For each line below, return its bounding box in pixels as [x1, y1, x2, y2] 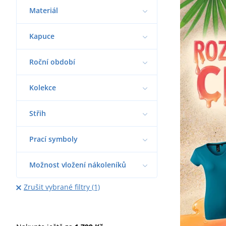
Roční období [29, 56, 75, 67]
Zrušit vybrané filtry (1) [23, 182, 100, 192]
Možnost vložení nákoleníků [29, 159, 126, 169]
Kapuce [29, 31, 54, 41]
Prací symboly [29, 134, 78, 144]
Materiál [29, 5, 58, 15]
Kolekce [29, 82, 56, 92]
